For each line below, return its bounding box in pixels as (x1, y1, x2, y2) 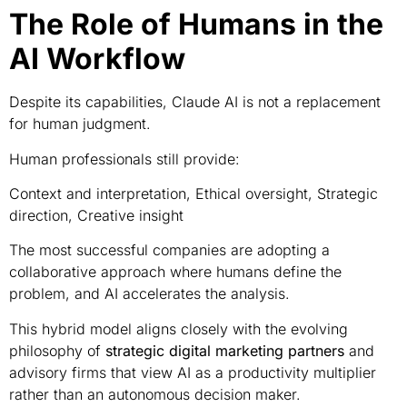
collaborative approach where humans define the (9, 263, 342, 282)
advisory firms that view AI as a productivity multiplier (9, 362, 376, 382)
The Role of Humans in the (9, 6, 383, 43)
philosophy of (9, 341, 105, 360)
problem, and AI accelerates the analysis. (9, 284, 290, 303)
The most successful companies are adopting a (9, 241, 330, 260)
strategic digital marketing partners (105, 341, 344, 360)
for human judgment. (9, 114, 151, 134)
